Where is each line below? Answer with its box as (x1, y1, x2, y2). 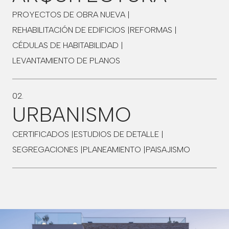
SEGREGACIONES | (12, 145, 83, 154)
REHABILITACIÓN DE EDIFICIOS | (12, 25, 130, 35)
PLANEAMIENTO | (83, 145, 146, 154)
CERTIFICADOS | (12, 129, 74, 139)
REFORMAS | (130, 25, 177, 35)
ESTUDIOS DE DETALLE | (74, 129, 164, 139)
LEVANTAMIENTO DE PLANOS (12, 56, 120, 65)
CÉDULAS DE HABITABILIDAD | (12, 40, 123, 50)
